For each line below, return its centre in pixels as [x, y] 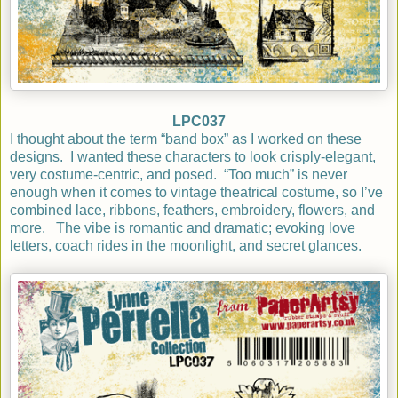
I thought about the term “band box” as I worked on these [186, 139]
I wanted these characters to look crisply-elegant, [223, 156]
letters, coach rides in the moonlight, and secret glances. [186, 245]
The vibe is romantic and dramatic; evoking [192, 227]
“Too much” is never [286, 174]
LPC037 [199, 121]
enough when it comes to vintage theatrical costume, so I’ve [196, 192]
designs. [36, 156]
